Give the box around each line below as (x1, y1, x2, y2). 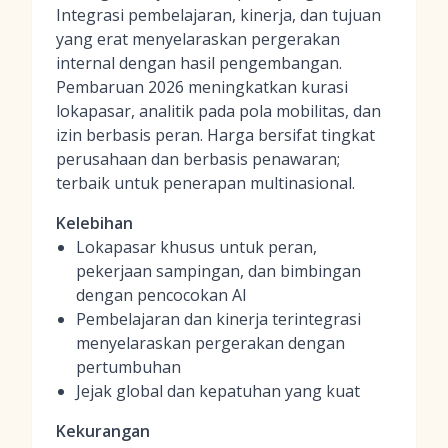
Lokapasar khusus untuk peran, (76, 236, 317, 258)
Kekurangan (56, 420, 150, 442)
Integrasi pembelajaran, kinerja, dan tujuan (56, 4, 381, 26)
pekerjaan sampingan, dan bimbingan (76, 260, 361, 282)
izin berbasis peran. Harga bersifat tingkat (56, 124, 375, 146)
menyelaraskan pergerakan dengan (76, 332, 345, 354)
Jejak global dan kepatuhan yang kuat (76, 380, 360, 402)
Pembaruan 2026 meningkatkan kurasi (56, 76, 348, 98)
